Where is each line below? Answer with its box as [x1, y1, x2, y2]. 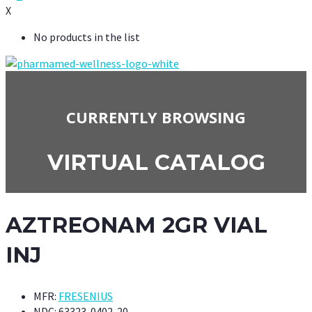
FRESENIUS [58, 289, 113, 304]
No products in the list [33, 30, 140, 44]
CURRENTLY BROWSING [66, 106, 246, 127]
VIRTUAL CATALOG [47, 149, 265, 176]
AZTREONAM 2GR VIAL [6, 212, 267, 239]
